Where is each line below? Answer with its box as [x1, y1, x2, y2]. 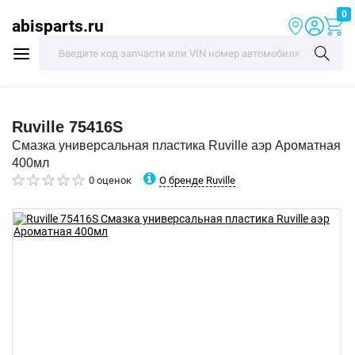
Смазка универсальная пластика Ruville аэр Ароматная [12, 139, 341, 152]
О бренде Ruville [159, 174, 235, 186]
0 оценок [89, 174, 132, 186]
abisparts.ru [12, 16, 104, 36]
